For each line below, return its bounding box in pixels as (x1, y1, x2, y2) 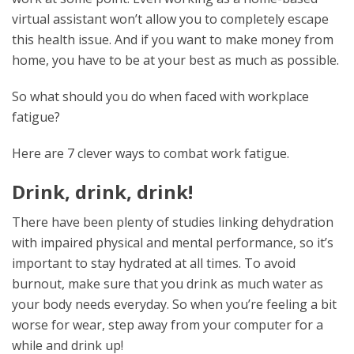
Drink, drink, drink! (12, 179, 193, 205)
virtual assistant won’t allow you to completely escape (12, 10, 329, 28)
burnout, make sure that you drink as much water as (12, 275, 323, 292)
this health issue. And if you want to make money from (12, 31, 333, 48)
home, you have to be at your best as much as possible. (12, 51, 339, 69)
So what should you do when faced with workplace (12, 88, 309, 105)
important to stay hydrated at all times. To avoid (12, 254, 296, 272)
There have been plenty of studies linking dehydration (12, 213, 333, 231)
